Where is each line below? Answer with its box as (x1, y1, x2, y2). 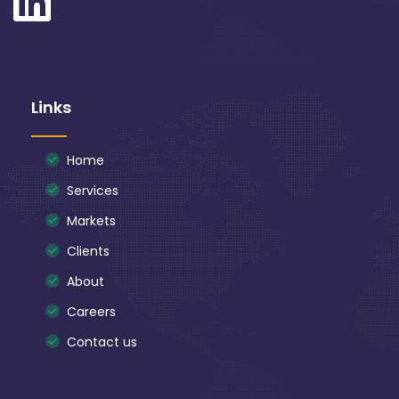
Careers (67, 303, 116, 322)
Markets (67, 212, 116, 231)
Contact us (67, 333, 137, 352)
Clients (67, 242, 110, 261)
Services (67, 182, 118, 200)
